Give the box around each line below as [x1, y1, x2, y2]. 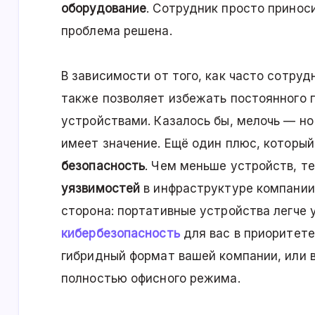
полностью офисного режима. [61, 271, 240, 286]
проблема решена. [61, 24, 172, 39]
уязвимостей [61, 181, 141, 196]
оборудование [61, 1, 147, 16]
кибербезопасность [61, 226, 180, 241]
